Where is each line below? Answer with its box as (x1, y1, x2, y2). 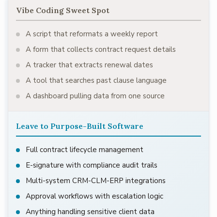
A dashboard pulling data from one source (26, 91, 165, 101)
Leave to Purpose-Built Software (16, 121, 143, 131)
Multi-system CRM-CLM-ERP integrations (26, 176, 166, 186)
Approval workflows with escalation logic (26, 191, 163, 201)
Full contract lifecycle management (26, 145, 143, 155)
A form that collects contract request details (26, 45, 176, 55)
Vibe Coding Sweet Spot (16, 5, 109, 15)
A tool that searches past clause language (26, 76, 167, 86)
